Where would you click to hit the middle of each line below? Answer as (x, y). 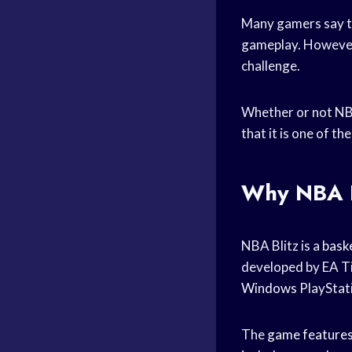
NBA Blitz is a (282, 245)
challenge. (271, 65)
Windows (269, 288)
